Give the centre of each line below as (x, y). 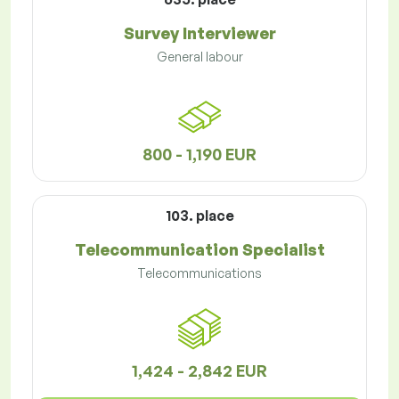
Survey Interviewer (199, 33)
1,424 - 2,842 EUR (199, 371)
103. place (199, 216)
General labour (199, 57)
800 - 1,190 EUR (199, 155)
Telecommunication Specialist (199, 250)
